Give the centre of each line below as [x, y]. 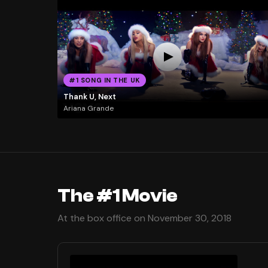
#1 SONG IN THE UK [105, 80]
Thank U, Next [89, 96]
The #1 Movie [118, 196]
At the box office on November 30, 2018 [144, 218]
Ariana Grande [88, 109]
